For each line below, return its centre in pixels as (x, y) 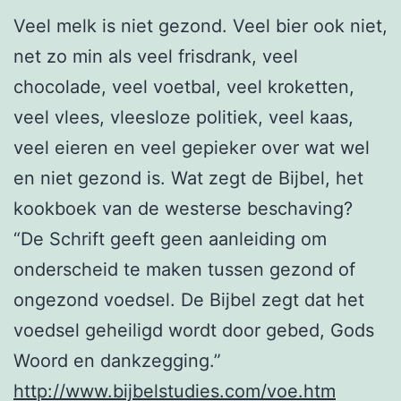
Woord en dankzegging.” (117, 360)
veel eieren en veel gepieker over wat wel (192, 147)
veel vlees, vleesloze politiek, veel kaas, (183, 117)
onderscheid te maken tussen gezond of (184, 269)
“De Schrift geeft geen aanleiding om (170, 239)
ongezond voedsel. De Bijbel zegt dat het (189, 299)
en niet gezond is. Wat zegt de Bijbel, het (188, 178)
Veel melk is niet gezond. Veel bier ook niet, (200, 26)
